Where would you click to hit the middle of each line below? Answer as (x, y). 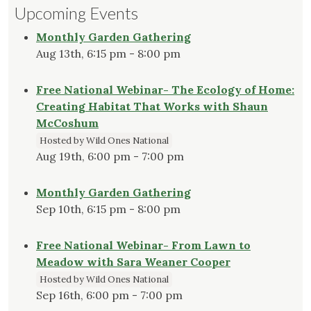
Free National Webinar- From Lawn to (143, 245)
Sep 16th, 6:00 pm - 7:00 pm (109, 295)
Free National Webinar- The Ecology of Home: (165, 90)
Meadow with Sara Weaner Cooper (133, 262)
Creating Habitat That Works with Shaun (152, 107)
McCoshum (67, 123)
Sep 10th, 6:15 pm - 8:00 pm (108, 209)
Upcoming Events (76, 13)
